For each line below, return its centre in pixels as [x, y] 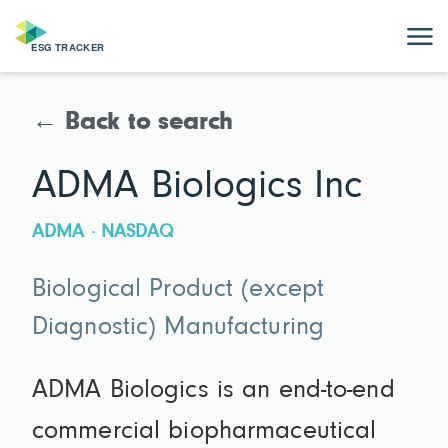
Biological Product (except [178, 290]
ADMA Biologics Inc [197, 186]
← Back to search [133, 123]
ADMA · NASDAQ [103, 232]
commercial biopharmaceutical [204, 432]
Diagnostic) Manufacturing [178, 328]
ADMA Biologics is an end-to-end [213, 391]
